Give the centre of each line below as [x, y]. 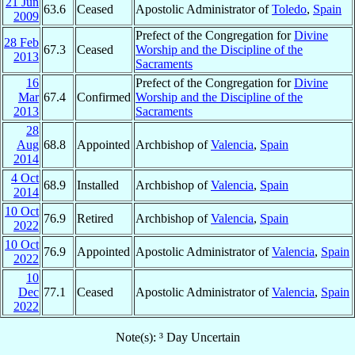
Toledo [289, 10]
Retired [95, 219]
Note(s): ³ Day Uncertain [177, 338]
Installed [98, 185]
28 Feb [21, 43]
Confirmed [104, 97]
